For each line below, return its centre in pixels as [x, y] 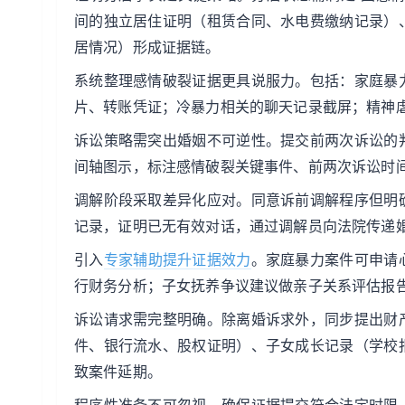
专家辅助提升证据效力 [177, 259]
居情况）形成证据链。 [147, 47]
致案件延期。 [118, 372]
